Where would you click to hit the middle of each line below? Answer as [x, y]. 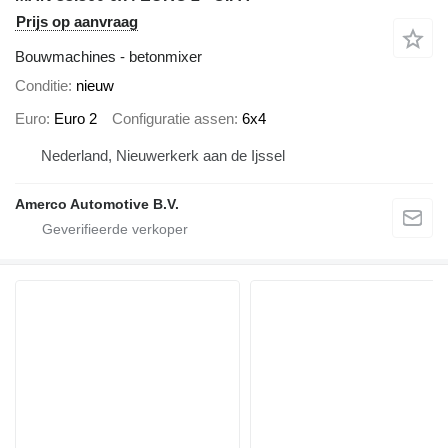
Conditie [41, 86]
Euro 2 [75, 118]
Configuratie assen [173, 118]
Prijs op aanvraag [77, 22]
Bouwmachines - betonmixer [108, 57]
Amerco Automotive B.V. [97, 204]
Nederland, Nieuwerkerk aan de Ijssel [163, 156]
